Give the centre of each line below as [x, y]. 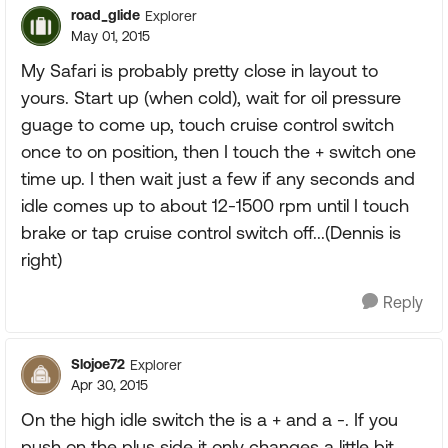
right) [41, 259]
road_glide [105, 15]
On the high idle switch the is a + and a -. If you [209, 419]
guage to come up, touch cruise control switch [207, 124]
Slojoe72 [98, 364]
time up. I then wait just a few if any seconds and [218, 178]
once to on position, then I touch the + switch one [218, 151]
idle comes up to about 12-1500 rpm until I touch [215, 205]
